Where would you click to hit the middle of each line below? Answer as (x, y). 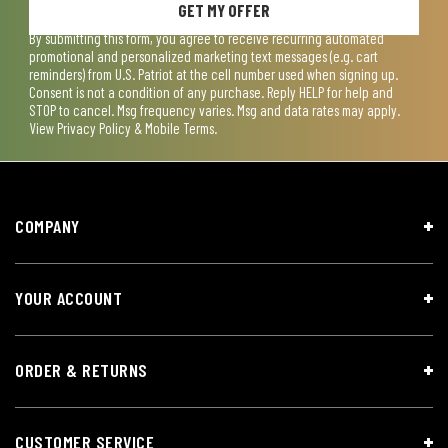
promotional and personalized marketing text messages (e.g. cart (203, 55)
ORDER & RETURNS (81, 369)
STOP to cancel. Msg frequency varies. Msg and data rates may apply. (214, 109)
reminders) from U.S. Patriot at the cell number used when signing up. (213, 73)
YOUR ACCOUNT (68, 297)
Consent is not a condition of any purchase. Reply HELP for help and (211, 91)
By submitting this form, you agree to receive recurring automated (206, 37)
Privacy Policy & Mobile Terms (135, 127)
